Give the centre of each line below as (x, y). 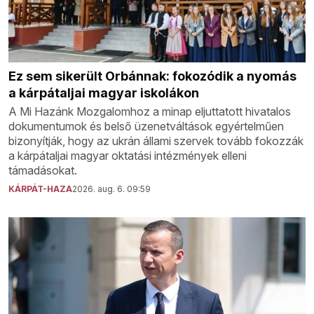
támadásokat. (43, 170)
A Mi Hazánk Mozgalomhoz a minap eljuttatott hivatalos (150, 111)
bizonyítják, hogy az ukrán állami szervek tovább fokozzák (156, 141)
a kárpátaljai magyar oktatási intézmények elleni (128, 156)
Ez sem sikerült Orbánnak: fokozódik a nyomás (152, 76)
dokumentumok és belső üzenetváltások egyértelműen (146, 126)
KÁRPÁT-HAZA (40, 189)
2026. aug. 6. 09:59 (111, 189)
